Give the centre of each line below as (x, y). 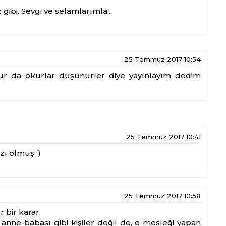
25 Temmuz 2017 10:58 (162, 196)
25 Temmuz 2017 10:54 (162, 59)
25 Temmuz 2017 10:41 (163, 136)
